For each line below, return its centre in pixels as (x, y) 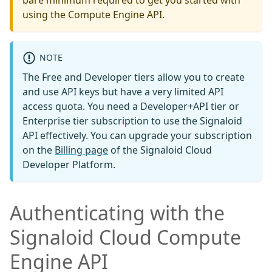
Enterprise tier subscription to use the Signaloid (132, 121)
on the (39, 150)
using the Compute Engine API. (93, 15)
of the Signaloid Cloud (160, 150)
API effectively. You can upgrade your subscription (137, 135)
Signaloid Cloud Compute (125, 237)
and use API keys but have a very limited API (123, 91)
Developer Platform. (69, 164)
